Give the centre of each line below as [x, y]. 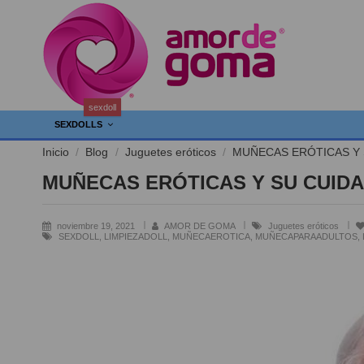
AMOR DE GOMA [201, 226]
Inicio [56, 152]
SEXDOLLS [80, 124]
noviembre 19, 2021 [97, 226]
